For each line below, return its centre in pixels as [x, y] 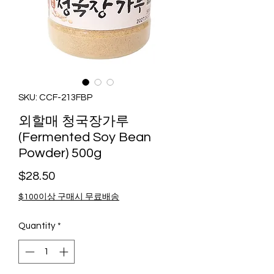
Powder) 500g [60, 154]
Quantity [37, 226]
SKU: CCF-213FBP [55, 98]
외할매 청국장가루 [74, 122]
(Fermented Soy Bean [85, 138]
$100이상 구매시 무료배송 [69, 197]
